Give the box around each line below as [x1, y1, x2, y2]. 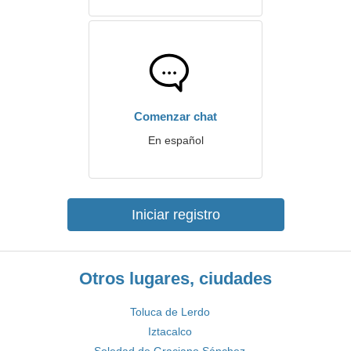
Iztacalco [147, 325, 192, 338]
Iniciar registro [131, 207, 220, 223]
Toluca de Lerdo [129, 306, 210, 318]
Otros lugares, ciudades [79, 269, 272, 288]
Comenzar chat [134, 110, 217, 123]
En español [147, 134, 204, 147]
